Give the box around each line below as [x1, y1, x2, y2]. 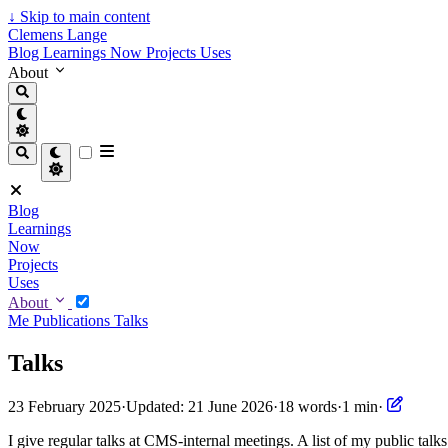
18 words [278, 398, 337, 416]
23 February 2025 [8, 398, 121, 416]
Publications [33, 311, 114, 329]
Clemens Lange [8, 26, 107, 43]
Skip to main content [16, 8, 150, 25]
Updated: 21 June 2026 [126, 398, 273, 416]
